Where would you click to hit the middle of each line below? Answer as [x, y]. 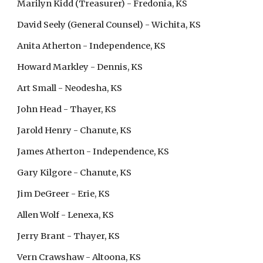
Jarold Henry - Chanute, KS [75, 130]
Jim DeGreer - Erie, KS [64, 194]
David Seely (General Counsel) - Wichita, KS [109, 25]
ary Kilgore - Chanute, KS [78, 173]
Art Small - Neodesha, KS [70, 88]
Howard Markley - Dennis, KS [80, 67]
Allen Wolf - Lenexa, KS [66, 215]
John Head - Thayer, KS [67, 109]
